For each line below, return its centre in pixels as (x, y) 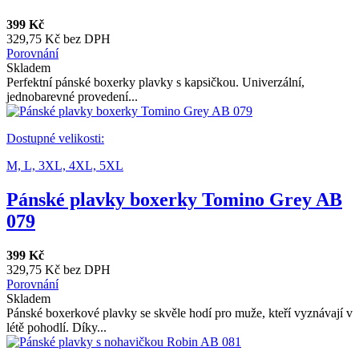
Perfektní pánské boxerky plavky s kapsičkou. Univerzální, (155, 82)
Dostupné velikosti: (55, 138)
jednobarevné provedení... (72, 96)
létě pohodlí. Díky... (56, 327)
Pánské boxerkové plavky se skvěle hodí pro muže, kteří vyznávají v (179, 313)
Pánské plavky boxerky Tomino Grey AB (174, 199)
